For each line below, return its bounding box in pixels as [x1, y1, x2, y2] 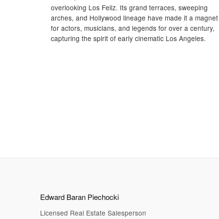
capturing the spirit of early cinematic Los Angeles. [51, 33, 206, 43]
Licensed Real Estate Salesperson [40, 208, 146, 218]
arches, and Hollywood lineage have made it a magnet [51, 12, 218, 22]
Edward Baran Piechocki [40, 192, 119, 202]
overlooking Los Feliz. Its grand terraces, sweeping [51, 2, 208, 12]
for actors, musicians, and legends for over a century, [51, 22, 215, 33]
